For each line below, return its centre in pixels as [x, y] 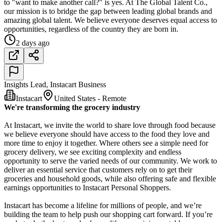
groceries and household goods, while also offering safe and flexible [110, 179]
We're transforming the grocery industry [72, 108]
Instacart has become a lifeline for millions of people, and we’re [103, 206]
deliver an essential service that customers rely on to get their [98, 170]
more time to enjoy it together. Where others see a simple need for [106, 143]
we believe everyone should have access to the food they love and [107, 134]
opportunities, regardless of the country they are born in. [91, 29]
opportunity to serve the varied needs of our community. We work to [111, 161]
